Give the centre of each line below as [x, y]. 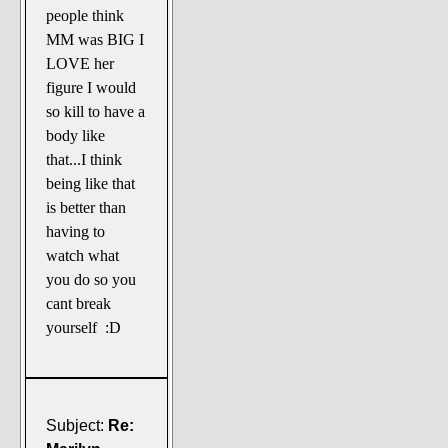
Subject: [75, 425]
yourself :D [84, 328]
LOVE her [80, 64]
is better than [86, 208]
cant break [79, 304]
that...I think [84, 160]
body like [76, 136]
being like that [91, 184]
